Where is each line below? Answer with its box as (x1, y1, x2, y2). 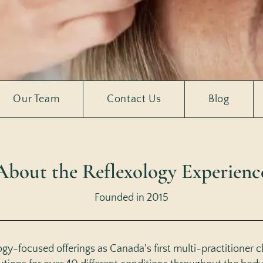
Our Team (13, 93, 60, 106)
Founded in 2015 (95, 192, 168, 204)
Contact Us (107, 93, 161, 106)
